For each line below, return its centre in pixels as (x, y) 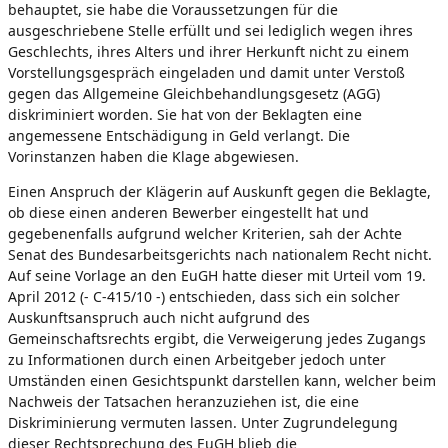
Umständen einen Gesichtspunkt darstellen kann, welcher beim (222, 380)
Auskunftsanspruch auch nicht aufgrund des (159, 317)
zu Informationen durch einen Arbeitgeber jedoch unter (197, 359)
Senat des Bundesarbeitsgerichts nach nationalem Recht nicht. (220, 254)
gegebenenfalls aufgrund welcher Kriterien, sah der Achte (205, 233)
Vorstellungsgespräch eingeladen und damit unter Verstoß (206, 72)
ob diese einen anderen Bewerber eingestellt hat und (188, 212)
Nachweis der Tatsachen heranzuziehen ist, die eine (183, 401)
